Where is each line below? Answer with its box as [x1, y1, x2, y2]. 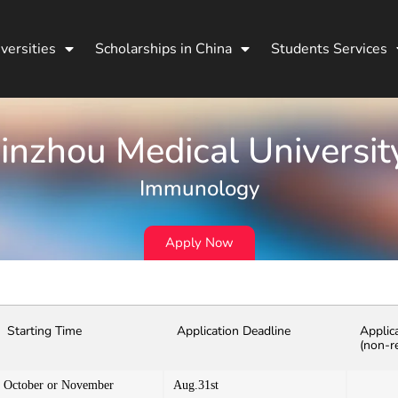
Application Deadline [177, 322, 291, 339]
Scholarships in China [94, 38, 232, 59]
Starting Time [7, 322, 82, 339]
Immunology [139, 173, 259, 203]
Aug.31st [173, 378, 219, 392]
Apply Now [164, 233, 234, 251]
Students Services [270, 38, 387, 59]
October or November [4, 378, 114, 392]
